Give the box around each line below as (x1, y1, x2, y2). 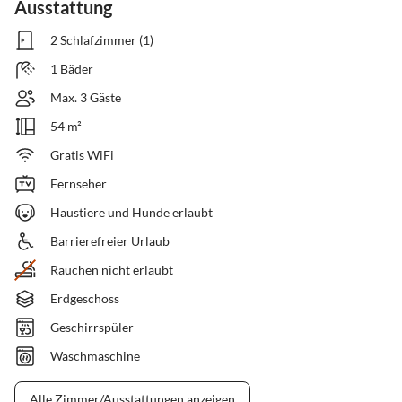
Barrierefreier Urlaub (50, 233, 170, 249)
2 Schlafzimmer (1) (50, 32, 153, 48)
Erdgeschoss (50, 291, 119, 307)
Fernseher (50, 176, 107, 192)
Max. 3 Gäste (50, 90, 121, 106)
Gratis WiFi (50, 147, 114, 163)
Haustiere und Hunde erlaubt (50, 205, 213, 221)
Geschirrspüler (50, 319, 134, 336)
